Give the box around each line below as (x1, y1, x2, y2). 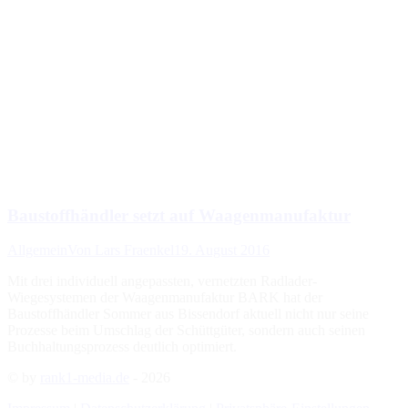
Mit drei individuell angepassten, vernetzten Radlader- (7, 273, 317, 290)
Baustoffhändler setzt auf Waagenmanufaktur (7, 205, 351, 225)
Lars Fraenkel (95, 242, 174, 259)
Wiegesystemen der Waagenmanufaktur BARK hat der (7, 290, 322, 306)
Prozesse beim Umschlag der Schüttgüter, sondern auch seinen (7, 322, 365, 339)
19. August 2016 (174, 242, 270, 259)
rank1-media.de (40, 370, 129, 386)
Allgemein (7, 242, 67, 259)
